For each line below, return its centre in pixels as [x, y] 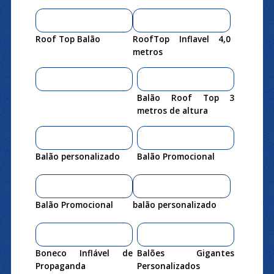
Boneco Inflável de [84, 253]
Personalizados [168, 265]
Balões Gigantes [186, 253]
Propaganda [60, 265]
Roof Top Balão [68, 39]
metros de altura [172, 110]
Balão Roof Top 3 [186, 97]
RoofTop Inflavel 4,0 [182, 39]
